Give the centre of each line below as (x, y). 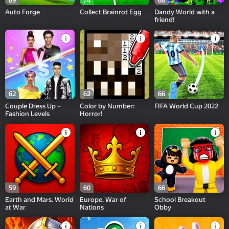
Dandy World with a (185, 12)
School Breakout (180, 200)
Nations (92, 208)
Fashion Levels (27, 113)
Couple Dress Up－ (34, 106)
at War (15, 208)
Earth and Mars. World (39, 200)
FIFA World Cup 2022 (187, 106)
